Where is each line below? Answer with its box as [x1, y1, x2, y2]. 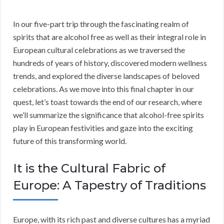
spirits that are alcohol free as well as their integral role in [13, 32, 206, 42]
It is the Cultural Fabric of [13, 161, 165, 176]
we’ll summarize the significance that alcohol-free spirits [13, 110, 204, 120]
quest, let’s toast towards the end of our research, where [13, 97, 202, 107]
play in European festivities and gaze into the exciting [13, 123, 193, 133]
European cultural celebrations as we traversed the [13, 45, 185, 55]
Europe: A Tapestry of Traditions [13, 178, 206, 193]
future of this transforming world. [13, 136, 126, 146]
